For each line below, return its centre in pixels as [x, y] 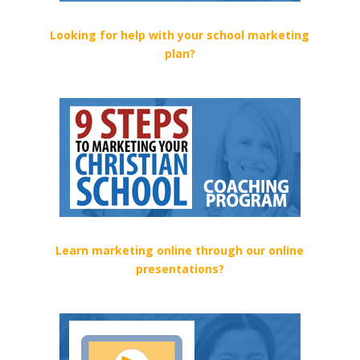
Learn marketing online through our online [180, 251]
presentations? [180, 269]
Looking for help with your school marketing [180, 35]
